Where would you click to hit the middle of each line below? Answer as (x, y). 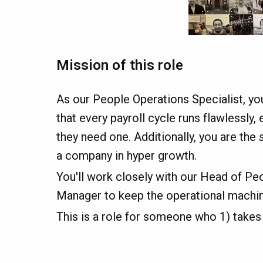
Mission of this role (120, 65)
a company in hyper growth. (127, 155)
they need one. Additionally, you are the (158, 136)
